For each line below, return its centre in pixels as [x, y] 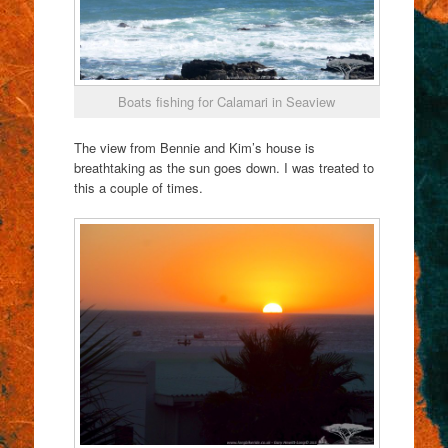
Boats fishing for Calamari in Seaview [227, 102]
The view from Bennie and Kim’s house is [194, 147]
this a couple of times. [138, 187]
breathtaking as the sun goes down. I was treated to [223, 167]
